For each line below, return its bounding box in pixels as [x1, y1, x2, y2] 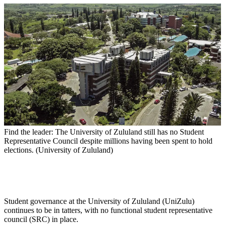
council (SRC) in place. [4, 215, 78, 224]
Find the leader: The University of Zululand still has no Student [4, 128, 204, 137]
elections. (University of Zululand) [4, 146, 113, 155]
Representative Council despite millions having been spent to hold [4, 137, 212, 146]
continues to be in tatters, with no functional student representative [4, 206, 212, 215]
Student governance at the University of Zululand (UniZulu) [4, 197, 194, 206]
